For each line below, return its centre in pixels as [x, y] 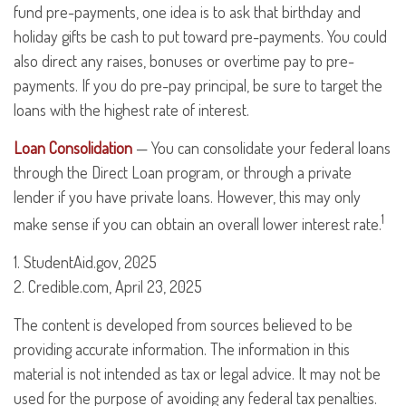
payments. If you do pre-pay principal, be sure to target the [198, 85]
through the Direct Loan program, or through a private [183, 172]
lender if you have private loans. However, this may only [187, 197]
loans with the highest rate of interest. [131, 110]
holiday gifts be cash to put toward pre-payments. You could [200, 36]
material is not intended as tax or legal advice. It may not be [197, 373]
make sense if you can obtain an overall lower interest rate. [198, 224]
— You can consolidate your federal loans [261, 148]
